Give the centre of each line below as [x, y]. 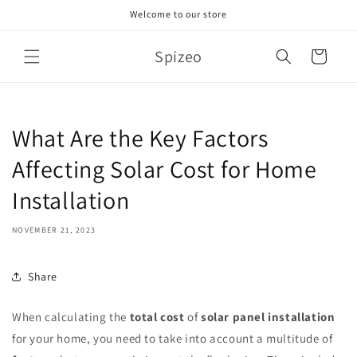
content [45, 25]
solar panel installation [268, 317]
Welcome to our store [178, 14]
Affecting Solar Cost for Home [165, 169]
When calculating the [71, 317]
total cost [157, 317]
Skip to [43, 10]
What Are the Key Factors [140, 138]
